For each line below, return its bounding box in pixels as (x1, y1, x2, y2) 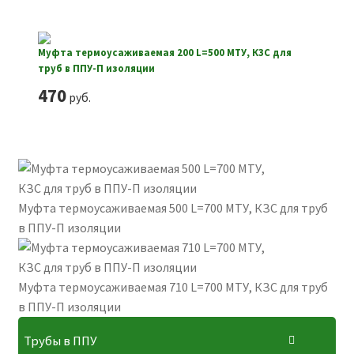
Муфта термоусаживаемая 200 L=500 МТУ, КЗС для (37, 46, 292, 59)
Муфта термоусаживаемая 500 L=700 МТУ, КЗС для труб (17, 200, 328, 217)
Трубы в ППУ (23, 332, 97, 350)
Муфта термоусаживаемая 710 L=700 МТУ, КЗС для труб (17, 279, 328, 296)
